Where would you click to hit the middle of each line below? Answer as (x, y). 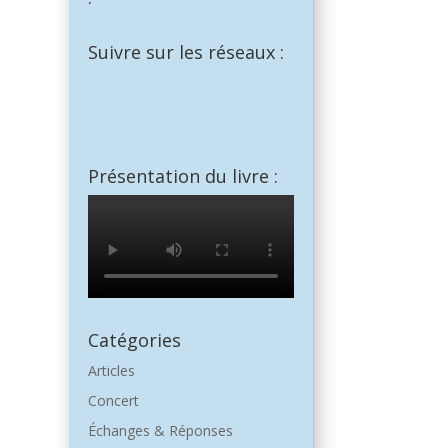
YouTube (167, 77)
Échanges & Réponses (160, 431)
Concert (113, 401)
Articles (111, 371)
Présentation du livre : (182, 176)
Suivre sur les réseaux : (185, 52)
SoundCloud (229, 77)
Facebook (118, 77)
